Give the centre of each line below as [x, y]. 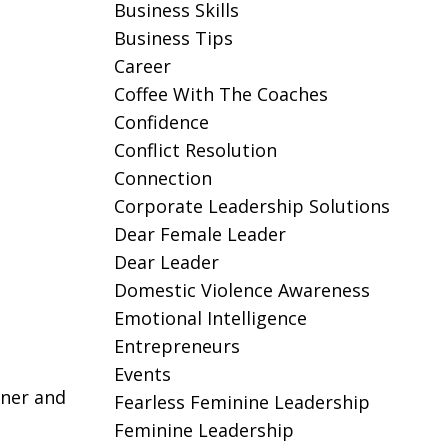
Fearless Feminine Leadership [241, 402]
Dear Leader [166, 262]
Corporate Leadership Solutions [251, 206]
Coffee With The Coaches [220, 94]
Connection [162, 178]
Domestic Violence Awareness [241, 290]
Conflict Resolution [195, 150]
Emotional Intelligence [210, 318]
